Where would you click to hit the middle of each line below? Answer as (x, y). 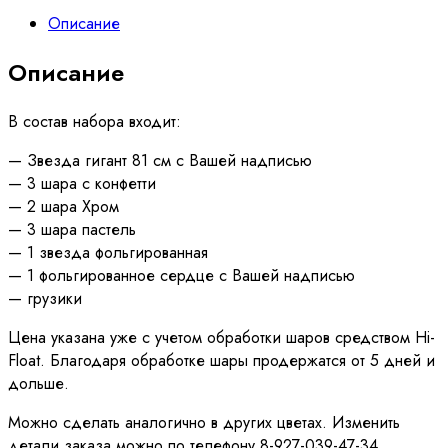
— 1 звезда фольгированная (108, 252)
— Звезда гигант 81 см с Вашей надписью (160, 160)
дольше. (38, 383)
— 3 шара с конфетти (82, 183)
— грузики (45, 298)
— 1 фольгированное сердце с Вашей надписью (181, 275)
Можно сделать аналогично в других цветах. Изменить (204, 422)
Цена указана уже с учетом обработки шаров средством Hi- (221, 337)
